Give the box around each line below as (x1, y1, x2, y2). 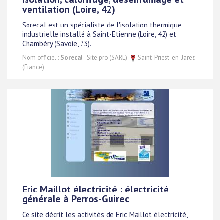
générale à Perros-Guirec (22, 192, 129, 205)
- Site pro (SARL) (82, 54, 129, 62)
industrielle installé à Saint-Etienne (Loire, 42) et (22, 29, 176, 39)
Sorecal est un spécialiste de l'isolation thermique (22, 20, 182, 30)
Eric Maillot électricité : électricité (22, 183, 169, 195)
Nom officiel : (22, 54, 60, 62)
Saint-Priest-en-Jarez (137, 54, 195, 62)
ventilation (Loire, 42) (22, 3, 115, 16)
